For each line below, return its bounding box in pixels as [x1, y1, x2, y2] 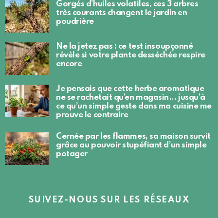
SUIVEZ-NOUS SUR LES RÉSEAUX [28, 196, 190, 205]
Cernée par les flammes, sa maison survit [56, 132, 211, 141]
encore [56, 60, 82, 69]
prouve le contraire [56, 111, 128, 120]
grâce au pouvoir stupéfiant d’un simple [56, 141, 207, 150]
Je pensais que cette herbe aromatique [56, 85, 204, 93]
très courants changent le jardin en [56, 9, 187, 18]
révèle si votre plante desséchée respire [56, 51, 205, 60]
